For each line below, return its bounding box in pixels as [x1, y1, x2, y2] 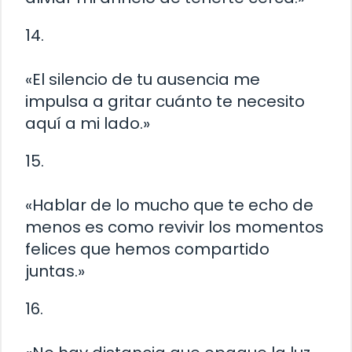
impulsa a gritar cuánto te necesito [25, 90, 305, 113]
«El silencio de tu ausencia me [25, 68, 260, 91]
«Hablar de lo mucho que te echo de [25, 194, 313, 217]
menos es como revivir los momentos [25, 216, 324, 239]
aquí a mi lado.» [25, 112, 150, 135]
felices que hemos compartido [25, 238, 269, 261]
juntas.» [25, 260, 85, 283]
